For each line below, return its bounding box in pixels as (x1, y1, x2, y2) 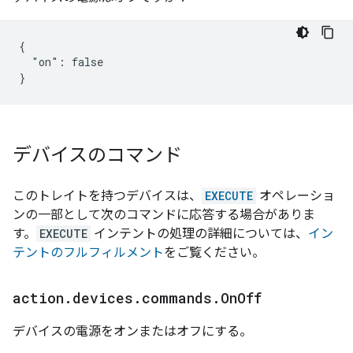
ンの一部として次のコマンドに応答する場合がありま (13, 207, 315, 222)
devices (72, 288, 133, 307)
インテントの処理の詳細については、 (91, 226, 308, 241)
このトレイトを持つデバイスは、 (13, 188, 202, 203)
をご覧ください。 (164, 245, 265, 260)
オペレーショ (256, 188, 335, 203)
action (13, 288, 64, 307)
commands (142, 288, 212, 307)
